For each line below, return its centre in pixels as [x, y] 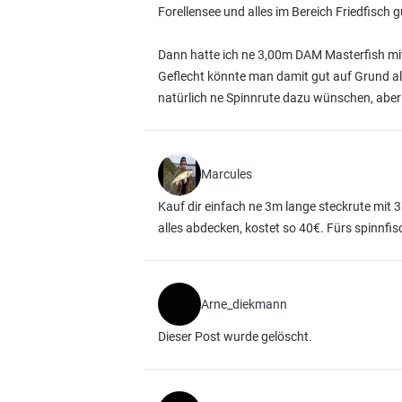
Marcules [227, 174]
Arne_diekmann [244, 304]
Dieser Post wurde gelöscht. [235, 336]
